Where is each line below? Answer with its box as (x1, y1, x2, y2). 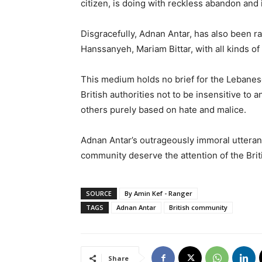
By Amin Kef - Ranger (125, 189, 192, 198)
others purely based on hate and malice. (81, 104, 246, 115)
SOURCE (86, 189, 112, 198)
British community (169, 203, 227, 212)
